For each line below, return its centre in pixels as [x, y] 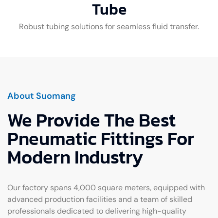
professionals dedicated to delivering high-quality [97, 211]
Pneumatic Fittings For [101, 139]
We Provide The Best [91, 120]
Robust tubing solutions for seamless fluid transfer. [109, 27]
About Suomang [42, 96]
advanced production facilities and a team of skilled [100, 200]
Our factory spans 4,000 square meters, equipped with [106, 188]
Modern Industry [75, 157]
